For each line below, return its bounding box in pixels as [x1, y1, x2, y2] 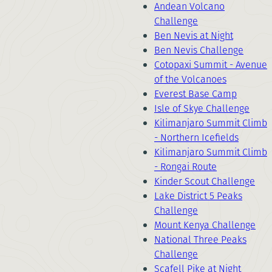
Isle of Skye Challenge [154, 101, 250, 115]
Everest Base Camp [154, 87, 237, 101]
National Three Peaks [154, 233, 246, 246]
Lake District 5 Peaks [154, 189, 242, 203]
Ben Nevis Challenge [154, 43, 243, 57]
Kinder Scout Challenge [154, 174, 255, 188]
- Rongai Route [154, 160, 217, 174]
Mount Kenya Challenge [154, 218, 256, 232]
